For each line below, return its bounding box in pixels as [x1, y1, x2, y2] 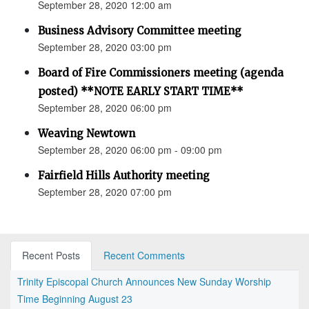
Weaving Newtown [38, 127, 135, 141]
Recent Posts [22, 248, 80, 263]
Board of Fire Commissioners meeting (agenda [38, 66, 283, 80]
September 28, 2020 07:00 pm [38, 185, 172, 199]
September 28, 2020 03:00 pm [38, 40, 172, 54]
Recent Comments [103, 248, 185, 263]
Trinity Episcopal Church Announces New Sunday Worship [17, 275, 271, 289]
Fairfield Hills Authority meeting [38, 169, 210, 183]
